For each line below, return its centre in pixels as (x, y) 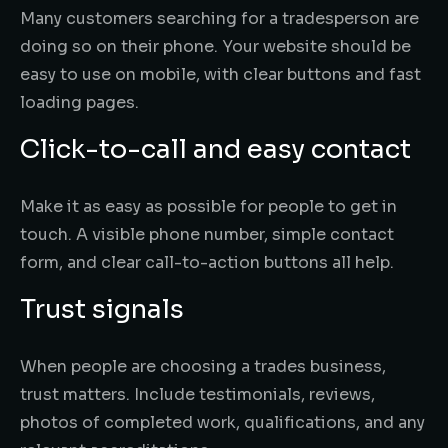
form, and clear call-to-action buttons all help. (207, 262)
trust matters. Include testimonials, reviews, (197, 394)
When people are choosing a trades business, (203, 366)
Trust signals (102, 309)
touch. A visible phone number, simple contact (207, 234)
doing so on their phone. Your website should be (215, 46)
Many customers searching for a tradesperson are (219, 18)
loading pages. (79, 102)
